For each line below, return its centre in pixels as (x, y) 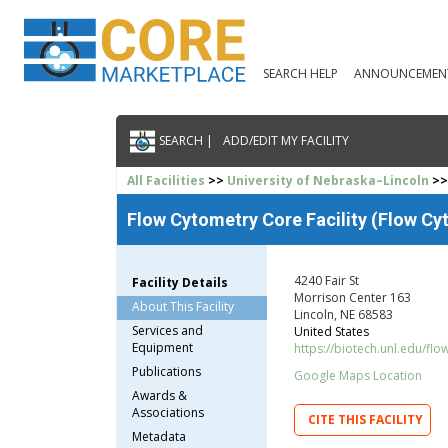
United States (331, 331)
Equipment (163, 347)
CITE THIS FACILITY (366, 420)
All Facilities (166, 180)
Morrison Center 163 (352, 297)
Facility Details (180, 282)
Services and (168, 330)
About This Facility (183, 306)
